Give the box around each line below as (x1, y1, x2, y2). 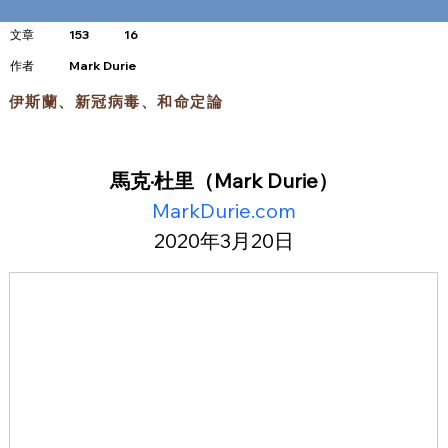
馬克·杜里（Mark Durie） (110, 168, 338, 194)
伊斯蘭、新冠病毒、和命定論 (8, 91, 224, 111)
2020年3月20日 (154, 228, 294, 254)
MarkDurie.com (152, 198, 296, 224)
